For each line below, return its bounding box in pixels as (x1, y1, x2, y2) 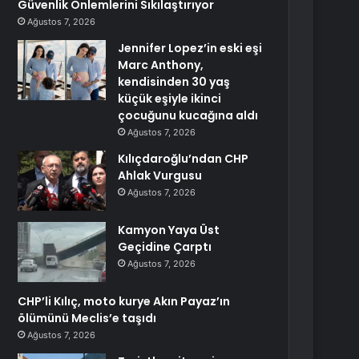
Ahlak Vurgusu (118, 167, 203, 184)
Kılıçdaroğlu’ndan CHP (118, 151, 249, 167)
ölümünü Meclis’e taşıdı (18, 310, 157, 326)
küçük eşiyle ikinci (118, 91, 222, 107)
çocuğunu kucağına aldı (118, 107, 259, 123)
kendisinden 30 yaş (118, 74, 231, 90)
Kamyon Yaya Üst (118, 222, 220, 238)
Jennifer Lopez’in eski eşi (118, 40, 263, 56)
